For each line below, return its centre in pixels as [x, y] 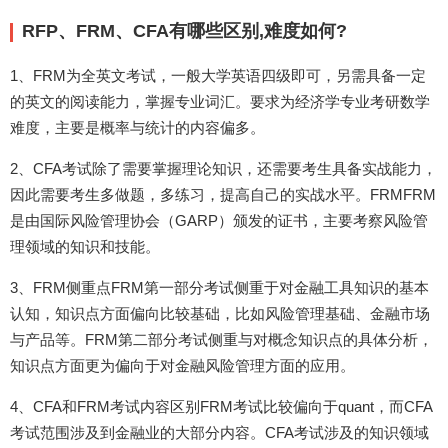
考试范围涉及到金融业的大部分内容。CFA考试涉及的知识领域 [219, 432]
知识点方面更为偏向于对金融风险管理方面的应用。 [182, 365]
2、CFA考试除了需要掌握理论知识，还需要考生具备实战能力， [223, 168]
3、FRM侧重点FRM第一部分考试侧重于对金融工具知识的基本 [219, 287]
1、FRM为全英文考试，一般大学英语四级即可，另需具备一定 [218, 75]
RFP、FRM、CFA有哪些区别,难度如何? [184, 31]
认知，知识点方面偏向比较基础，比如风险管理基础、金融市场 [220, 313]
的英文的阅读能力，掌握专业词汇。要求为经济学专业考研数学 [220, 101]
